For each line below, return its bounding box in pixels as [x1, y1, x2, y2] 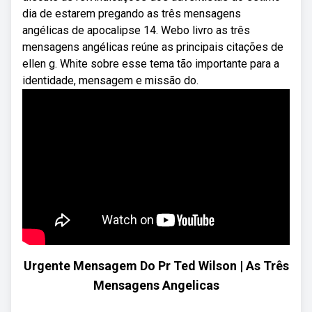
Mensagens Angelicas [93, 278, 219, 292]
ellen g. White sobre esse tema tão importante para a [22, 57, 279, 70]
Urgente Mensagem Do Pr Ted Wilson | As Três [23, 258, 289, 273]
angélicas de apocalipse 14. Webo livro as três [22, 24, 250, 37]
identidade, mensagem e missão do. [22, 74, 198, 87]
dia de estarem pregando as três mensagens [22, 7, 241, 20]
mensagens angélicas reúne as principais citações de [22, 40, 283, 54]
